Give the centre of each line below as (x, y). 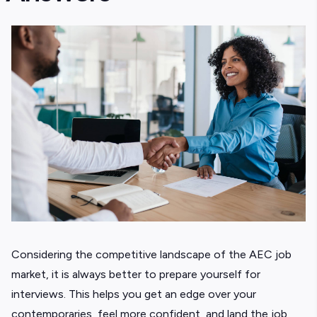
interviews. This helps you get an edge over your (134, 294)
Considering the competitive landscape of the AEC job (151, 255)
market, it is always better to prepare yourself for (136, 275)
